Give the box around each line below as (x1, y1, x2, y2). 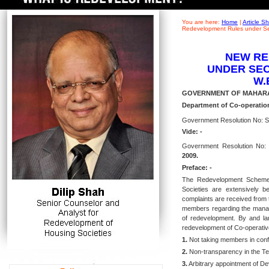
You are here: (182, 19, 222, 25)
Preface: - (182, 163, 212, 171)
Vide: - (182, 128, 202, 136)
